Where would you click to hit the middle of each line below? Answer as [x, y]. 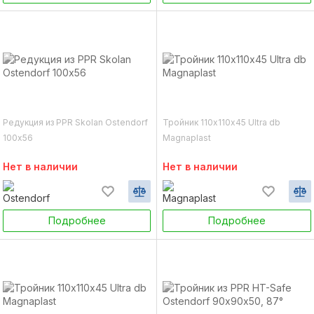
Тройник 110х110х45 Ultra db [221, 122]
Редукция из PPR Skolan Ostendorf [75, 122]
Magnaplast [187, 138]
